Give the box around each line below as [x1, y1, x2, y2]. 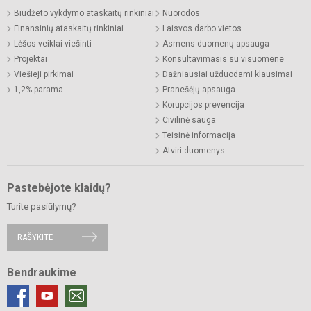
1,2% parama [14, 84, 63, 94]
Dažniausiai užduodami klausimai [162, 69, 292, 79]
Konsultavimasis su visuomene [162, 53, 284, 64]
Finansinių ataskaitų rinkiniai [14, 23, 124, 33]
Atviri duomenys [162, 145, 225, 155]
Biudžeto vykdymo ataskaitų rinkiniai [14, 8, 154, 18]
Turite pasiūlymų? [7, 201, 76, 212]
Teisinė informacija [162, 130, 235, 140]
